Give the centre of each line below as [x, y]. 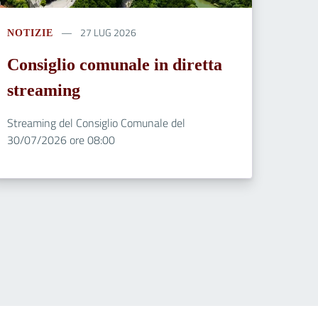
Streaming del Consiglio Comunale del [97, 122]
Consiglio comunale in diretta [115, 64]
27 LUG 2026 [107, 32]
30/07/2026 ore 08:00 [61, 139]
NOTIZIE [30, 33]
